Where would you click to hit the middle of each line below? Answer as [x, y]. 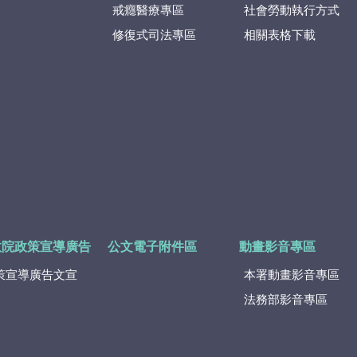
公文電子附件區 [153, 247]
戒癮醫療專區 [149, 11]
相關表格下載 [280, 36]
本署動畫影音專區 [292, 275]
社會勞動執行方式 [292, 11]
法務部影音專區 [286, 300]
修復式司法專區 [155, 36]
